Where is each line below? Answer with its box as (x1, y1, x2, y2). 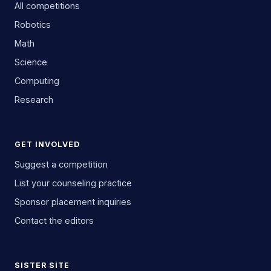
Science (15, 57, 47, 67)
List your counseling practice (15, 178, 132, 188)
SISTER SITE (15, 261, 70, 270)
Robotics (15, 19, 51, 30)
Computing (15, 76, 59, 86)
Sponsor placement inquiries (15, 197, 131, 207)
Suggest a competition (15, 159, 108, 169)
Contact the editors (15, 215, 94, 226)
